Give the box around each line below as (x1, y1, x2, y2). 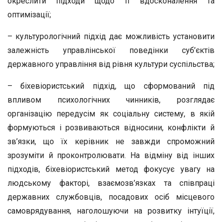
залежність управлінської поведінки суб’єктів (7, 46, 215, 55)
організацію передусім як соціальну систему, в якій (7, 109, 215, 118)
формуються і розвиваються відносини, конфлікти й (7, 123, 215, 132)
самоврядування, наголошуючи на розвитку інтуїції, (7, 206, 215, 216)
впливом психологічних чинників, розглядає (7, 95, 215, 105)
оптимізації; (7, 10, 51, 19)
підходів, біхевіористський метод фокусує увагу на (7, 165, 215, 174)
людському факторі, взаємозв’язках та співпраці (7, 178, 215, 188)
